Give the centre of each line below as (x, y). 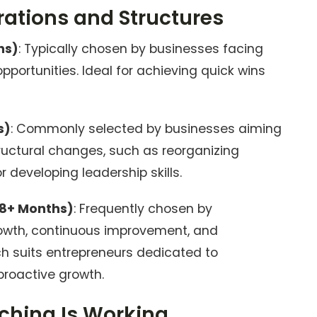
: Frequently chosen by (143, 209)
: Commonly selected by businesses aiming (146, 129)
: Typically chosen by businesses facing (141, 49)
